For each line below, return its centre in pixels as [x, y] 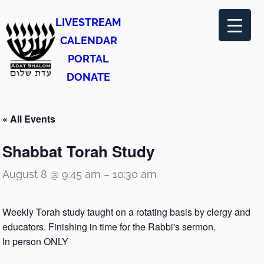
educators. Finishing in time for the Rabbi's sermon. [109, 227]
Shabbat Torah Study [78, 151]
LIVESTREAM [88, 22]
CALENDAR [88, 40]
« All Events [29, 119]
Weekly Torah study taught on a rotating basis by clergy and [126, 212]
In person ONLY [35, 241]
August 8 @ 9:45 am [52, 174]
